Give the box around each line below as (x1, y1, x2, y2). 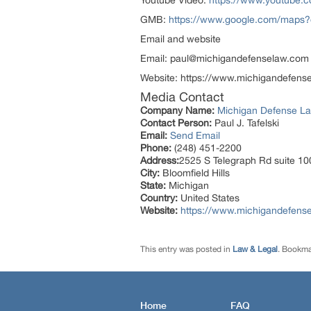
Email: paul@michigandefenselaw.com (140, 53, 309, 64)
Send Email (170, 130, 220, 141)
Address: (140, 155, 179, 166)
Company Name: (140, 105, 215, 116)
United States (178, 192, 239, 203)
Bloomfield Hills (160, 167, 230, 178)
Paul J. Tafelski (212, 117, 279, 128)
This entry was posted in (140, 244, 233, 254)
